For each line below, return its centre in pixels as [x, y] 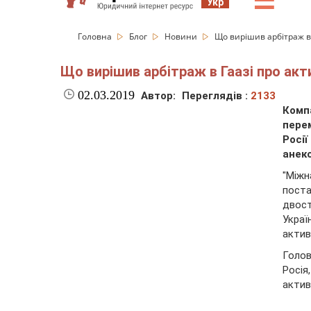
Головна [96, 36]
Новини [182, 36]
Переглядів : [216, 96]
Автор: [158, 96]
